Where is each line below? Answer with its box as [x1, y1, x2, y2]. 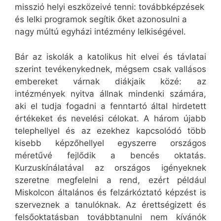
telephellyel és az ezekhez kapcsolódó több [15, 125, 206, 136]
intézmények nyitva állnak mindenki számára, [15, 88, 206, 99]
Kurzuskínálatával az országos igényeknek [15, 162, 206, 173]
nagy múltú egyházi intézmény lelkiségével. [15, 27, 186, 37]
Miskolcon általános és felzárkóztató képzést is [15, 187, 206, 197]
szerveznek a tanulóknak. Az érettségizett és [15, 199, 206, 210]
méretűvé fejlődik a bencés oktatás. [15, 150, 206, 160]
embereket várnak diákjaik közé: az [15, 76, 206, 86]
